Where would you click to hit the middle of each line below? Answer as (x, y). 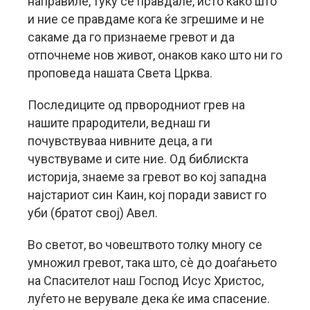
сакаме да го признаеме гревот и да (131, 37)
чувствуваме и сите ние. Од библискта (138, 159)
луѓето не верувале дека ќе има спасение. (149, 299)
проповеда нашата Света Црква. (120, 73)
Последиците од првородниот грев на (136, 105)
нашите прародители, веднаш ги (119, 123)
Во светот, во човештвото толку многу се (145, 245)
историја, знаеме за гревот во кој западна (147, 177)
